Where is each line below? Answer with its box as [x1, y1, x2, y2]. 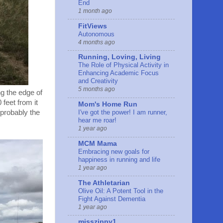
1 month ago [78, 7, 112, 14]
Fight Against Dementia [78, 195, 145, 203]
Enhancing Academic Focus [78, 69, 159, 77]
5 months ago [78, 86, 115, 93]
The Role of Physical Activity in [78, 61, 169, 69]
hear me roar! [78, 116, 116, 124]
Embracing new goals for [78, 147, 149, 155]
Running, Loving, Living [78, 53, 161, 61]
